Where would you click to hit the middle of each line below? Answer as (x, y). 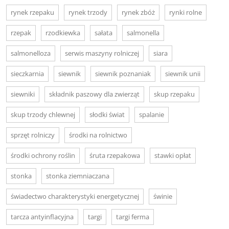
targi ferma (133, 216)
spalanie (152, 114)
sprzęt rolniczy (33, 135)
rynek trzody (88, 12)
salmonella (143, 32)
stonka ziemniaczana (78, 176)
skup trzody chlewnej (43, 114)
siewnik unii (183, 73)
